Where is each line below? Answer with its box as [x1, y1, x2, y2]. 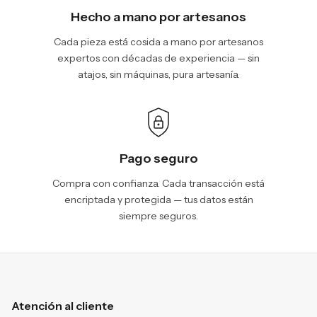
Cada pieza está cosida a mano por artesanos [54, 35, 263, 48]
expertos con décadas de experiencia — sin [57, 52, 260, 64]
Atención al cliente [11, 299, 114, 313]
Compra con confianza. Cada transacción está [52, 177, 265, 190]
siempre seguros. [119, 209, 198, 222]
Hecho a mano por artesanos [71, 9, 246, 25]
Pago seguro [119, 151, 198, 166]
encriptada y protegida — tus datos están [64, 193, 253, 206]
